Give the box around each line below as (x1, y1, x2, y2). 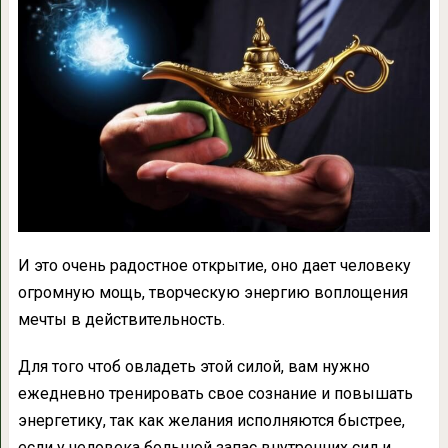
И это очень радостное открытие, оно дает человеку (17, 256, 411, 276)
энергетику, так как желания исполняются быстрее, (17, 411, 405, 431)
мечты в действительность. (17, 310, 225, 330)
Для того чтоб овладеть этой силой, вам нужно (17, 357, 370, 377)
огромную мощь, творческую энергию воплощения (17, 283, 408, 303)
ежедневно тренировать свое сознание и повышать (17, 384, 413, 404)
